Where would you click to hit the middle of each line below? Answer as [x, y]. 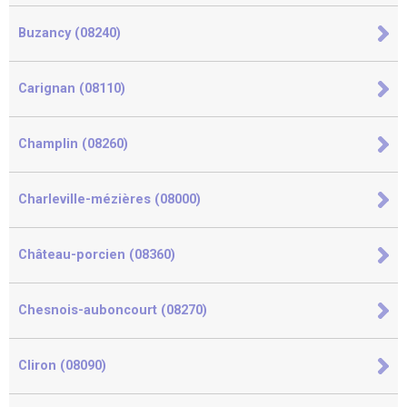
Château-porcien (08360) [97, 255]
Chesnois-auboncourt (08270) [113, 310]
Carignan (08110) [72, 89]
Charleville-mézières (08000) [109, 199]
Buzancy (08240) [69, 33]
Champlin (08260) [73, 144]
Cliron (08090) [62, 366]
